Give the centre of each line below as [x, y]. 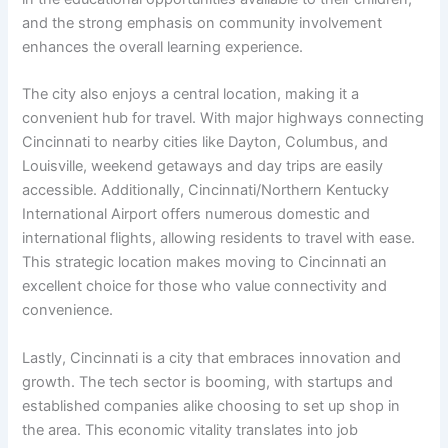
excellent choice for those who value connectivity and [205, 286]
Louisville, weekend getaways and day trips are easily [203, 166]
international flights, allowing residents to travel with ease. [219, 238]
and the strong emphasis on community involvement [202, 23]
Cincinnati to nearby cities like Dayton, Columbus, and [205, 142]
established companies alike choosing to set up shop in [211, 405]
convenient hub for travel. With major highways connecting [223, 118]
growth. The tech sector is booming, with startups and [208, 381]
